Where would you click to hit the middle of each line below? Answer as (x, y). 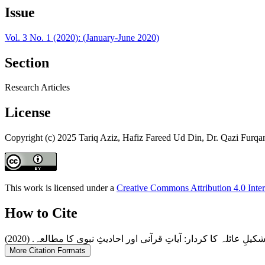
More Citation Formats (48, 251)
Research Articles (37, 88)
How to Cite (41, 213)
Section (27, 62)
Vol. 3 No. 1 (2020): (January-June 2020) (82, 37)
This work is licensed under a (61, 188)
